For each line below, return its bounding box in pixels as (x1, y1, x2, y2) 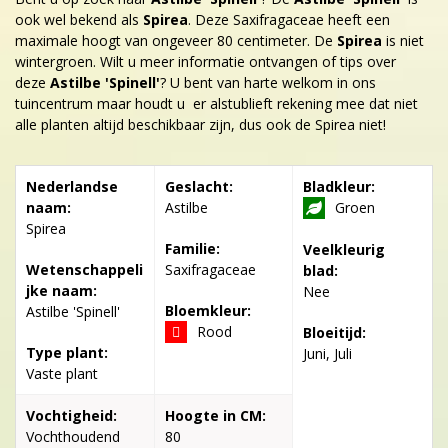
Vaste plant (26, 363, 98, 383)
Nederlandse (26, 176, 118, 196)
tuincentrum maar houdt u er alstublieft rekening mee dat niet (15, 93, 418, 113)
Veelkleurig (303, 239, 386, 259)
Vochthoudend (26, 426, 120, 446)
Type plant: (26, 342, 108, 362)
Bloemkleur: (164, 300, 251, 320)
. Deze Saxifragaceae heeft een (188, 9, 390, 29)
